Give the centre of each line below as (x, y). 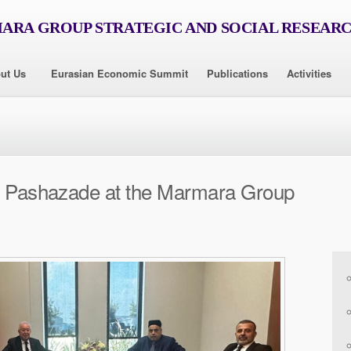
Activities (309, 73)
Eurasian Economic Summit (119, 73)
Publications (237, 73)
